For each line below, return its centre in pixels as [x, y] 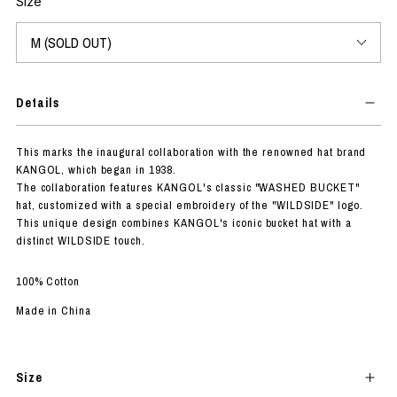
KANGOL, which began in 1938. [96, 169]
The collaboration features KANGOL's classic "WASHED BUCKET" [188, 187]
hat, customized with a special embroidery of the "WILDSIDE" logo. [189, 205]
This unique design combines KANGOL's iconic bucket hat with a [183, 222]
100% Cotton [47, 281]
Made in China [53, 310]
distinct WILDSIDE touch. [80, 240]
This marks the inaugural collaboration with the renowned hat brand [191, 152]
